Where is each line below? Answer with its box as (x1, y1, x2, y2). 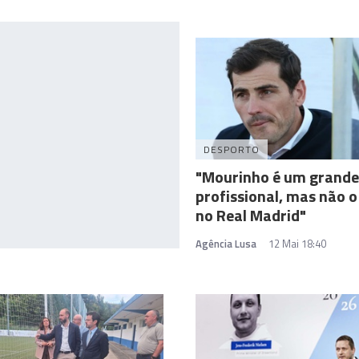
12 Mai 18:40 (268, 236, 326, 252)
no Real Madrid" (196, 203, 306, 228)
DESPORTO (204, 142, 260, 158)
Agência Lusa (196, 236, 256, 252)
